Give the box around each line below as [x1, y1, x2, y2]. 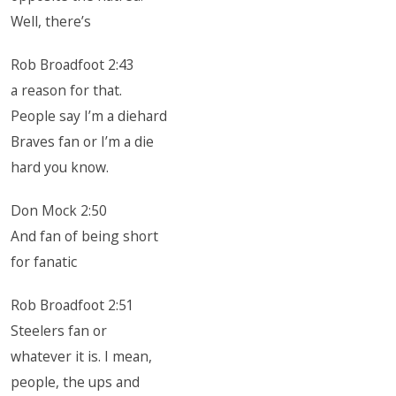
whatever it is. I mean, [11, 346, 153, 366]
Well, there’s [11, 11, 92, 31]
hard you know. [11, 157, 110, 177]
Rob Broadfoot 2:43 [11, 55, 135, 74]
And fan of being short [11, 226, 159, 246]
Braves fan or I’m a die [11, 132, 155, 151]
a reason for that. [11, 80, 123, 100]
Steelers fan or [11, 321, 108, 340]
